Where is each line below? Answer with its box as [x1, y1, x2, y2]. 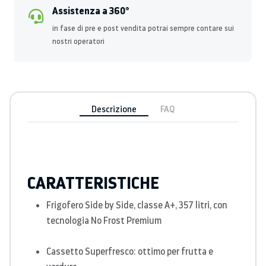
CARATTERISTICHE [27, 171, 159, 194]
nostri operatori [52, 37, 104, 46]
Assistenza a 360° [52, 4, 129, 17]
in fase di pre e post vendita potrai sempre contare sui [52, 24, 234, 33]
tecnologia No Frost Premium [46, 214, 161, 226]
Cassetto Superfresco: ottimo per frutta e [46, 245, 213, 257]
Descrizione [91, 103, 137, 115]
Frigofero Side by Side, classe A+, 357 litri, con [46, 199, 227, 211]
